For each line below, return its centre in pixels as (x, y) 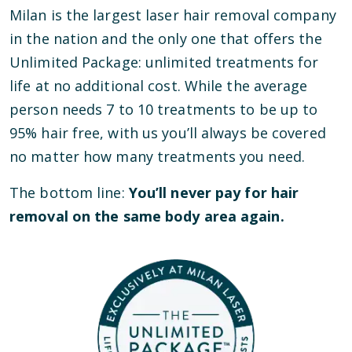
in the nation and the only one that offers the (166, 39)
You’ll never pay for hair (214, 193)
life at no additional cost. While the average (159, 86)
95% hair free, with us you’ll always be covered (168, 133)
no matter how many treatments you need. (157, 157)
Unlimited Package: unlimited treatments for (164, 62)
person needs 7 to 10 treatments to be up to (164, 110)
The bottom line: (67, 193)
